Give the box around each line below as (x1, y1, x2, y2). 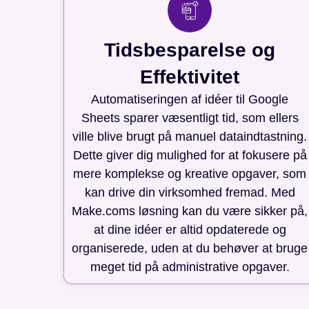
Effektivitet (140, 66, 240, 88)
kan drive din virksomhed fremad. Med (84, 185, 295, 199)
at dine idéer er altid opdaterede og (93, 222, 286, 237)
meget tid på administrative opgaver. (90, 259, 290, 274)
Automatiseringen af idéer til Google (91, 92, 289, 106)
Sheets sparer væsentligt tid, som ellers (81, 110, 299, 125)
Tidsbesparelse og (104, 39, 276, 61)
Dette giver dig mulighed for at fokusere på (72, 148, 307, 162)
